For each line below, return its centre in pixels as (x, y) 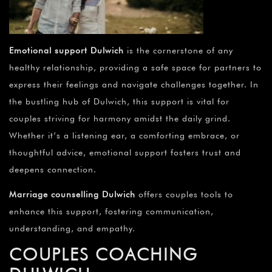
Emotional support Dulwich (66, 51)
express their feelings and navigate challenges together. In (134, 85)
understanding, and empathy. (72, 229)
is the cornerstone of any (178, 51)
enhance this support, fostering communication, (111, 212)
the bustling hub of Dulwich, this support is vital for (119, 102)
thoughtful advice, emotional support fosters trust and (125, 153)
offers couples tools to (184, 195)
